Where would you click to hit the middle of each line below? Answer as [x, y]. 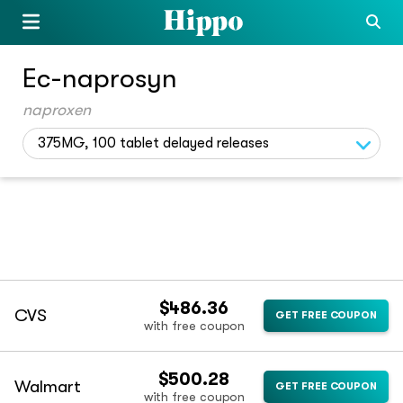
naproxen [57, 110]
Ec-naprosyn [100, 78]
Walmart [48, 387]
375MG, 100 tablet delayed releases [153, 143]
